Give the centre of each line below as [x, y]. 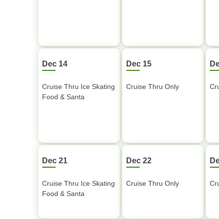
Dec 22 [139, 161]
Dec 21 [55, 161]
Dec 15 [139, 64]
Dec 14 [55, 64]
